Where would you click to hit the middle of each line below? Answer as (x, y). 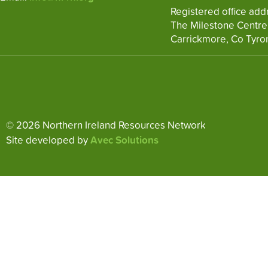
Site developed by (47, 140)
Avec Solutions (124, 140)
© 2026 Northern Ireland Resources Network (107, 125)
